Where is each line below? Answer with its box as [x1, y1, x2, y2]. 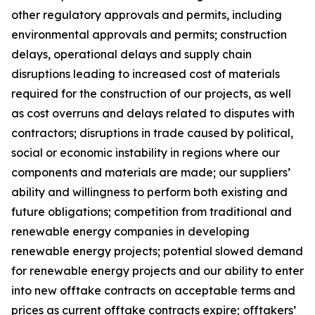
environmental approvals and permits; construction [11, 27, 287, 41]
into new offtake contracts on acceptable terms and [11, 283, 295, 297]
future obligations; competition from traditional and [11, 205, 292, 219]
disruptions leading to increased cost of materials [11, 67, 280, 81]
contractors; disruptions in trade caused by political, [11, 126, 293, 140]
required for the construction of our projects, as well [11, 86, 291, 101]
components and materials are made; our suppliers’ [11, 165, 290, 179]
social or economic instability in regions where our [11, 146, 280, 160]
